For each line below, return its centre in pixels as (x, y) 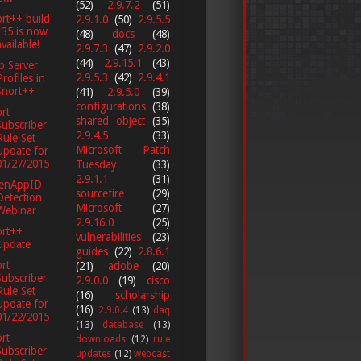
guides (92, 251)
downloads (101, 339)
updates (93, 353)
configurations (111, 106)
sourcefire (100, 193)
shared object (110, 120)
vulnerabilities (108, 237)
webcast (152, 353)
